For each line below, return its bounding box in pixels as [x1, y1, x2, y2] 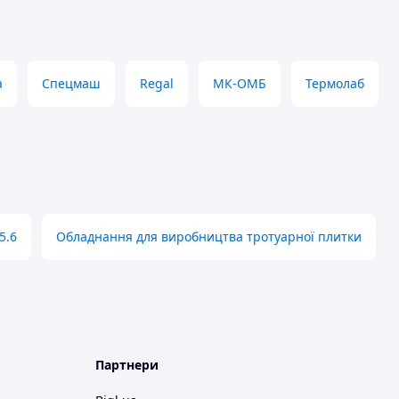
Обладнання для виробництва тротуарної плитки [56, 228, 362, 245]
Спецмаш [42, 75, 101, 92]
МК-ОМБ [213, 75, 266, 92]
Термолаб [305, 75, 364, 92]
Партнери [95, 356, 159, 373]
